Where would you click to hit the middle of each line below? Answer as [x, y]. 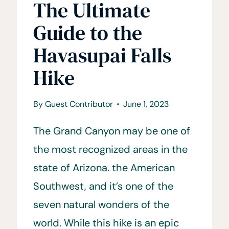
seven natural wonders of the [101, 205]
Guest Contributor [79, 104]
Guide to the [88, 33]
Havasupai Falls [102, 55]
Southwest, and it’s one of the [104, 186]
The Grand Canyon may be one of [112, 131]
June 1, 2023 [146, 104]
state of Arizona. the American [104, 168]
